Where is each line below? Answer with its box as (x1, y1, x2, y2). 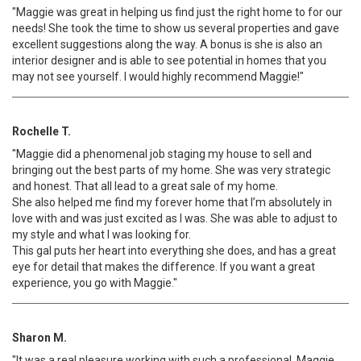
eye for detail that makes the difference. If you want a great (12, 260, 315, 273)
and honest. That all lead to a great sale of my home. (12, 180, 278, 193)
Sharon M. (12, 331, 67, 344)
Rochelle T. (12, 125, 71, 138)
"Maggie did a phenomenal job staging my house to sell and (12, 147, 312, 160)
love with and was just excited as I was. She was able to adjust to (12, 212, 338, 225)
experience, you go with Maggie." (12, 276, 177, 289)
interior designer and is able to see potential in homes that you (12, 54, 326, 67)
